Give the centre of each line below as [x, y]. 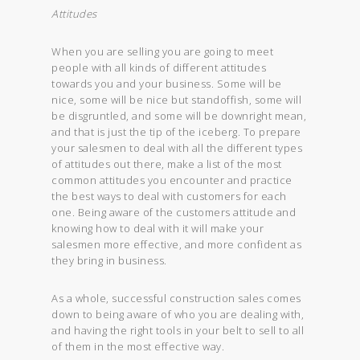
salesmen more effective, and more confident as [177, 244]
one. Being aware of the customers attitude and [174, 212]
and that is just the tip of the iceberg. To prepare [176, 131]
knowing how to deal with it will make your [158, 228]
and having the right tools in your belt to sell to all [178, 330]
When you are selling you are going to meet [163, 51]
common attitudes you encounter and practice [172, 180]
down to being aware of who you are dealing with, [178, 314]
